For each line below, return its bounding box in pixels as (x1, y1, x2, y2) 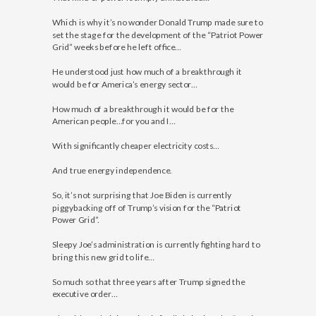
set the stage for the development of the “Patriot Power (52, 29, 263, 39)
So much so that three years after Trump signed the (52, 276, 245, 286)
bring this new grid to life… (52, 251, 154, 262)
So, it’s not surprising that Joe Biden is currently (52, 190, 231, 200)
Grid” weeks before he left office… (52, 42, 181, 52)
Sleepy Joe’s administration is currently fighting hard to (52, 239, 260, 250)
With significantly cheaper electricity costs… (52, 140, 219, 151)
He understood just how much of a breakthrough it (52, 66, 242, 77)
